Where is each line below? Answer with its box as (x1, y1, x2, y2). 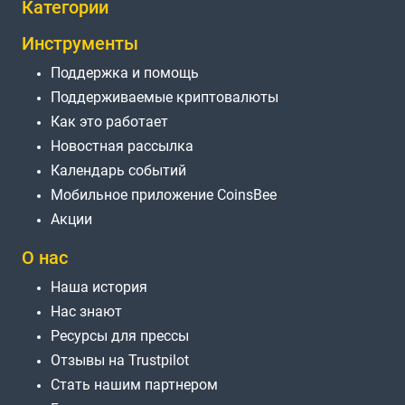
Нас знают (51, 303, 122, 321)
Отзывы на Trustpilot (51, 352, 189, 370)
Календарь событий (51, 162, 186, 180)
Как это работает (51, 113, 168, 131)
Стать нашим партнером (51, 376, 218, 394)
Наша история (51, 278, 147, 297)
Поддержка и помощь (51, 64, 199, 82)
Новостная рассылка (51, 137, 193, 155)
